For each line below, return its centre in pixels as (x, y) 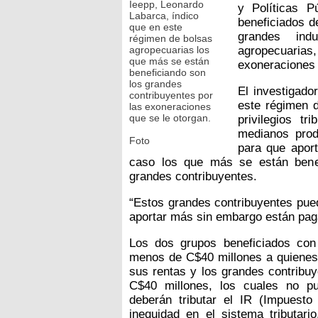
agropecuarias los (169, 49)
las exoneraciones (170, 106)
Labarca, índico (164, 15)
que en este (156, 27)
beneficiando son (168, 72)
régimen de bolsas (171, 38)
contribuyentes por (171, 95)
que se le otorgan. (170, 117)
